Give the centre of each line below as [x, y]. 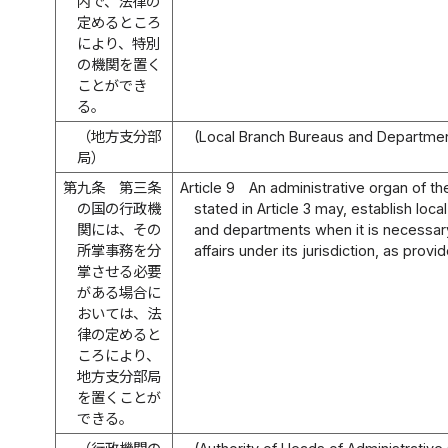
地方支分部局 [119, 376]
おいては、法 [119, 313]
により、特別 [119, 43]
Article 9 [207, 187]
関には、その [119, 229]
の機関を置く [119, 64]
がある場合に [119, 292]
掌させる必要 [119, 271]
